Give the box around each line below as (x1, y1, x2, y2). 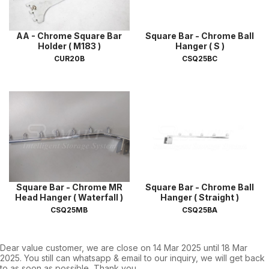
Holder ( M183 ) (37, 41, 101, 52)
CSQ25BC (182, 54, 218, 64)
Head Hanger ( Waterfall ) (15, 192, 124, 202)
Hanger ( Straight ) (160, 192, 240, 202)
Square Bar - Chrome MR (16, 181, 122, 192)
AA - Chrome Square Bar (16, 31, 122, 41)
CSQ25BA (182, 205, 218, 214)
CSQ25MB (50, 205, 88, 214)
